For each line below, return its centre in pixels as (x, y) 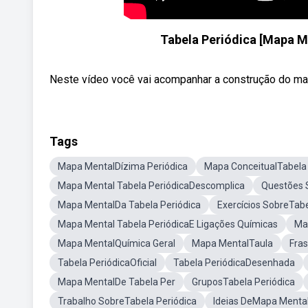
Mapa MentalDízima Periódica (123, 166)
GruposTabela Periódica (243, 282)
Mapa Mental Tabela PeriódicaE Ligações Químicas (168, 224)
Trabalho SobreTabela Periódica (127, 301)
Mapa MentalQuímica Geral (117, 243)
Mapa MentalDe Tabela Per (117, 282)
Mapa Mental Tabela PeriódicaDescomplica (151, 186)
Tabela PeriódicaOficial (107, 263)
